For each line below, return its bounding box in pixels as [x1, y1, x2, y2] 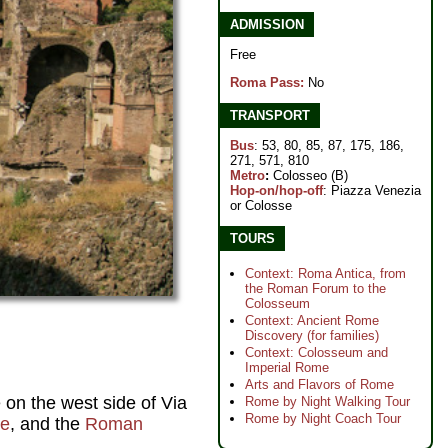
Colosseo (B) [269, 168, 348, 183]
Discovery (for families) [245, 328, 379, 343]
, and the [10, 413, 85, 434]
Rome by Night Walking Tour [245, 394, 410, 409]
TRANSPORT [230, 108, 310, 123]
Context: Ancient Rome [245, 313, 379, 328]
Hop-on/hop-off [230, 183, 323, 198]
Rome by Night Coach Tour [245, 411, 401, 426]
